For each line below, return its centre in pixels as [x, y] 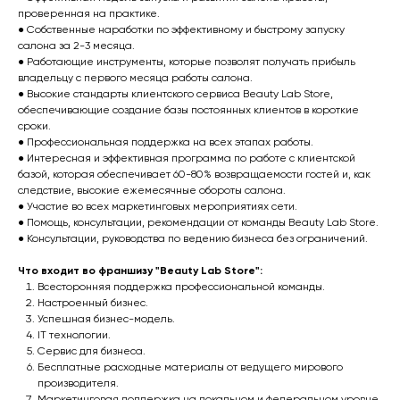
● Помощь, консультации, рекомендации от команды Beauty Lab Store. [198, 223]
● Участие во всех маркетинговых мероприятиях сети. [158, 207]
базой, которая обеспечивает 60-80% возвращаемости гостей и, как [194, 175]
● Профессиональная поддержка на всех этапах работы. [166, 143]
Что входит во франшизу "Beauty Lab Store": [140, 271]
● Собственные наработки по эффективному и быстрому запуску [181, 30]
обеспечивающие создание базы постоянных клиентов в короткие [188, 111]
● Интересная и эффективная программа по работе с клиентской [187, 159]
